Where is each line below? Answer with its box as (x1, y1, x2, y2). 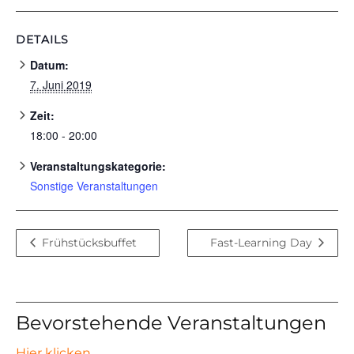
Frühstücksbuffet (38, 235, 137, 250)
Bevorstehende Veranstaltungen (16, 311, 326, 334)
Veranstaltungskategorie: (30, 158, 166, 174)
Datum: (30, 57, 69, 73)
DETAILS (16, 32, 69, 47)
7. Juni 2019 (30, 77, 92, 92)
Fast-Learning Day (210, 235, 316, 250)
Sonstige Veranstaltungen (30, 178, 158, 194)
